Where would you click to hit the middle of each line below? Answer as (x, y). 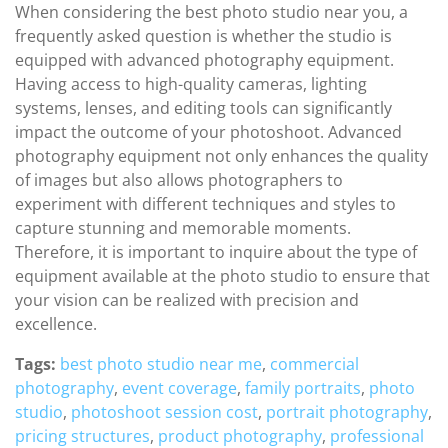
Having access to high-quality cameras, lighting (191, 84)
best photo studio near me (161, 364)
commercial (314, 364)
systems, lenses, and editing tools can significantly (203, 108)
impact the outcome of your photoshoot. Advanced (208, 132)
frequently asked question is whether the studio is (203, 36)
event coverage (179, 388)
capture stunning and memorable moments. (183, 228)
